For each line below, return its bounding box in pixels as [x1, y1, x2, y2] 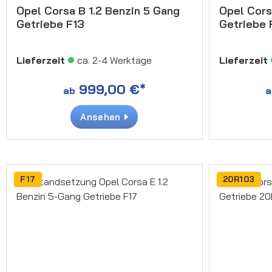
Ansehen [80, 110, 123, 123]
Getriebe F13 [16, 16, 84, 31]
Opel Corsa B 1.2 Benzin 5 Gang [16, 3, 180, 18]
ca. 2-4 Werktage [77, 53, 152, 66]
